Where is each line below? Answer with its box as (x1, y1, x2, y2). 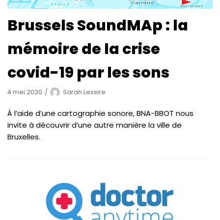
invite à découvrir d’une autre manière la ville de (7, 120, 182, 131)
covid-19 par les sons (7, 62, 169, 83)
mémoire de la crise (7, 39, 160, 60)
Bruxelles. (7, 132, 40, 142)
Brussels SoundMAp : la (7, 15, 188, 36)
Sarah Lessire (63, 88, 106, 97)
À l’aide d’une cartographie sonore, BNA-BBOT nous (7, 108, 193, 119)
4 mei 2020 (7, 88, 42, 97)
